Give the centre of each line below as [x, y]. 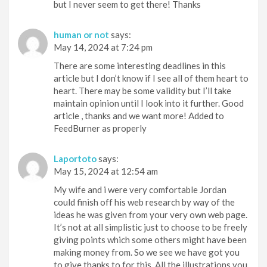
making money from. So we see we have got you [147, 252]
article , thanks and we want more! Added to [139, 115]
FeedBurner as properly [100, 128]
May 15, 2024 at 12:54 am [106, 171]
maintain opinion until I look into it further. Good [149, 103]
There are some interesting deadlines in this [140, 65]
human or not [81, 34]
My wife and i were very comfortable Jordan [140, 189]
